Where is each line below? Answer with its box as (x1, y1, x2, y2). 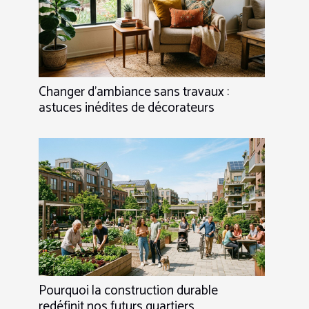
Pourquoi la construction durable (39, 279, 218, 301)
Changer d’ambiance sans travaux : (39, 81, 229, 103)
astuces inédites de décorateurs (39, 97, 215, 119)
